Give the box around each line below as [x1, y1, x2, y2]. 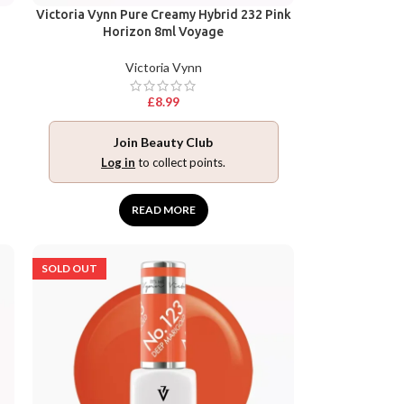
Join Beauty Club [114, 133, 214, 150]
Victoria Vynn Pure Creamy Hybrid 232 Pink [35, 6, 291, 22]
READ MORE [131, 202, 196, 216]
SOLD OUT [41, 261, 98, 275]
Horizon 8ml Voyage [103, 23, 225, 39]
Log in [101, 154, 136, 170]
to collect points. [135, 154, 226, 170]
